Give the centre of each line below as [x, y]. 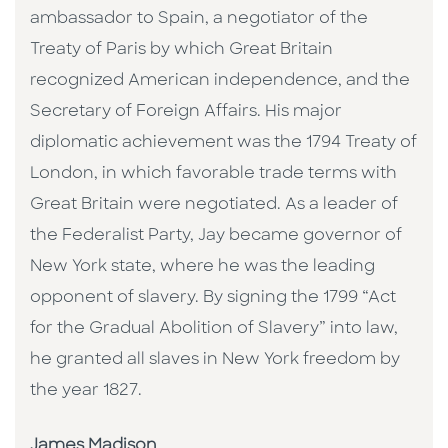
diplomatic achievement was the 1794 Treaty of [223, 142]
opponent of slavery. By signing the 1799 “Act [213, 297]
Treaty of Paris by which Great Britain [181, 49]
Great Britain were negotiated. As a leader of [214, 204]
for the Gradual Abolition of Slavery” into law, [214, 328]
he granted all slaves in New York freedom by [215, 359]
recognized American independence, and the [220, 80]
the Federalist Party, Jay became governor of [216, 235]
